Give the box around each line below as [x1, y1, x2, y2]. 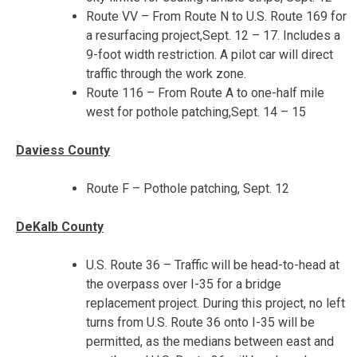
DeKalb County [16, 218, 104, 234]
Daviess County [16, 142, 110, 158]
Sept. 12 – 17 [202, 27, 277, 43]
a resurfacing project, [86, 27, 202, 43]
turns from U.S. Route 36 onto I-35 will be [86, 314, 315, 330]
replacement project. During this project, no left [86, 295, 345, 311]
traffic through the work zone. [86, 65, 246, 81]
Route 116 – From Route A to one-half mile [86, 84, 324, 100]
